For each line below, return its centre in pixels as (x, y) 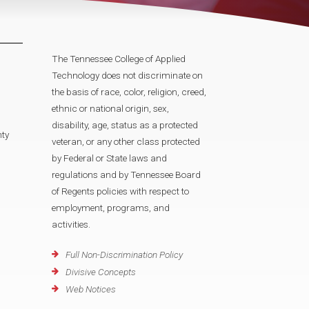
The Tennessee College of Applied (119, 59)
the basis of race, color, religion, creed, (129, 92)
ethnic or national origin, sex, (110, 108)
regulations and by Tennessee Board (126, 175)
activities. (71, 224)
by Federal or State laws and (109, 158)
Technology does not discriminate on (127, 75)
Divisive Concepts (101, 272)
